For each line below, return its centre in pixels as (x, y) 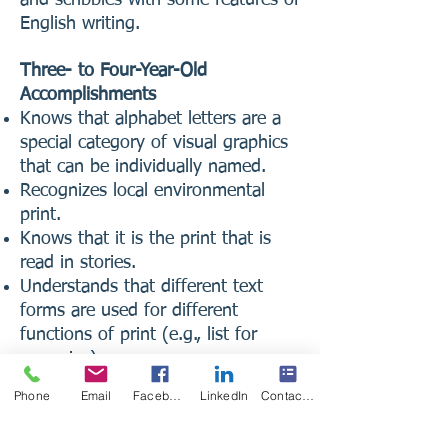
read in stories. (78, 262)
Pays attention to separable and (144, 382)
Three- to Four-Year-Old (113, 70)
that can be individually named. (143, 166)
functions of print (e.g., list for (138, 334)
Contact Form (308, 395)
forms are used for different (129, 310)
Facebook (175, 395)
